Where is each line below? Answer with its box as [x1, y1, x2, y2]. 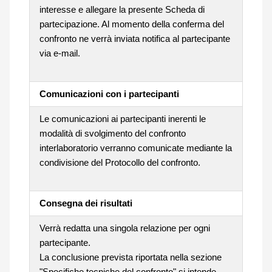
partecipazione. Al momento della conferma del [39, 18, 224, 29]
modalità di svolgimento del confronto [39, 127, 186, 138]
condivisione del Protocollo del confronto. [39, 157, 200, 168]
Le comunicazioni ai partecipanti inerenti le [39, 113, 206, 124]
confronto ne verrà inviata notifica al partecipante [39, 33, 230, 44]
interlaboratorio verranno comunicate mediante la [39, 142, 232, 153]
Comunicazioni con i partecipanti [39, 88, 179, 99]
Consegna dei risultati [39, 197, 132, 208]
